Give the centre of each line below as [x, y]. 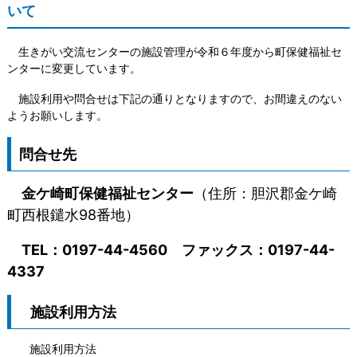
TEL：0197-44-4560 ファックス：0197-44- [178, 249]
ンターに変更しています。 [74, 69]
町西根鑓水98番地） [73, 214]
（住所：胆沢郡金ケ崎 [265, 193]
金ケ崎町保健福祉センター [107, 193]
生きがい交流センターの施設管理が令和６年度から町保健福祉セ [174, 52]
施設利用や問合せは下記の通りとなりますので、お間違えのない [174, 98]
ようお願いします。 [57, 115]
